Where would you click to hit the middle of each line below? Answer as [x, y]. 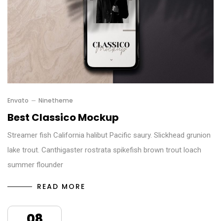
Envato [18, 100]
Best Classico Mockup [63, 117]
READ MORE [61, 186]
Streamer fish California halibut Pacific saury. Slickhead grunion [109, 135]
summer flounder [35, 165]
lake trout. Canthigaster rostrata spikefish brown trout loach [104, 150]
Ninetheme [56, 100]
